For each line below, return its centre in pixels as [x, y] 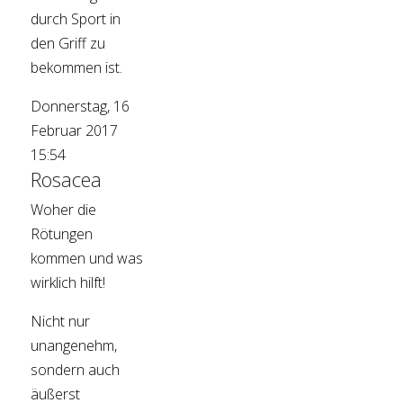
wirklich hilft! [68, 283]
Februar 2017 [75, 131]
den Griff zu [68, 44]
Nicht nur [61, 322]
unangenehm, [74, 346]
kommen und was [87, 259]
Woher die [64, 210]
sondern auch [76, 370]
